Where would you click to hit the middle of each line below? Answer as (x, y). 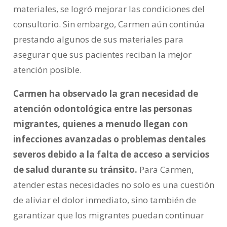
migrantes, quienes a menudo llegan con (100, 124)
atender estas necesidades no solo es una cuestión (113, 185)
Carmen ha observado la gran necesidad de (105, 94)
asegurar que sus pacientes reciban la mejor (102, 55)
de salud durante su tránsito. (75, 170)
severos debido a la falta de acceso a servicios (111, 155)
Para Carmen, (165, 170)
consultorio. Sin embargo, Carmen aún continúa (109, 24)
